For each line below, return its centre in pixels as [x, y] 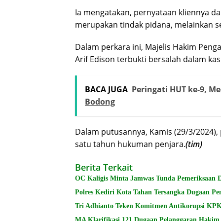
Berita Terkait [104, 167]
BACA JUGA [106, 89]
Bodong [100, 101]
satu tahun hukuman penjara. [130, 144]
